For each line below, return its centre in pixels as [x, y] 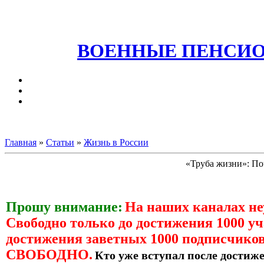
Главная [21, 142]
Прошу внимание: [64, 207]
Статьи [60, 142]
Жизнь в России [116, 142]
